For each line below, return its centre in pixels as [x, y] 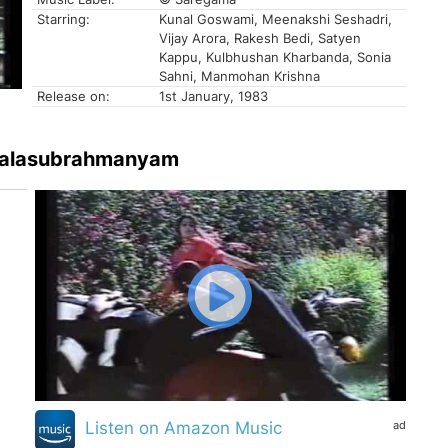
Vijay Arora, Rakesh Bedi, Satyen [260, 38]
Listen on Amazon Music [183, 428]
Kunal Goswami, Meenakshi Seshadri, [275, 19]
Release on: [73, 96]
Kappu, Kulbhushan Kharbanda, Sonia [275, 57]
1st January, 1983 [213, 96]
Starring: [63, 19]
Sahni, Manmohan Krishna [239, 76]
